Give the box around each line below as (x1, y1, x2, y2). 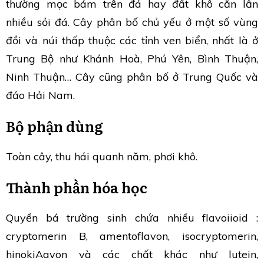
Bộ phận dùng (6, 115, 103, 136)
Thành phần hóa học (6, 176, 147, 197)
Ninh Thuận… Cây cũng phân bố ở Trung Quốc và (6, 70, 258, 84)
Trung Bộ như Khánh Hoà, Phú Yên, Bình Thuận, (6, 51, 258, 65)
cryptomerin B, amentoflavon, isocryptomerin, (6, 229, 258, 243)
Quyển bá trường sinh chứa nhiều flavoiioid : (6, 210, 258, 225)
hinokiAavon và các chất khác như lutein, (6, 247, 258, 261)
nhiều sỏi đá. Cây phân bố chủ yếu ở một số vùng (6, 15, 258, 29)
